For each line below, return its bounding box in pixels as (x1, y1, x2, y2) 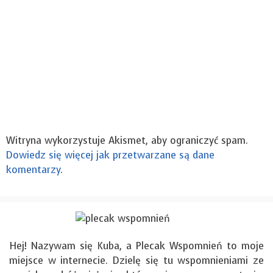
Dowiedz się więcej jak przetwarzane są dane (6, 149, 214, 162)
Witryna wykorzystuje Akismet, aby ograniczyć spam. (6, 134, 248, 147)
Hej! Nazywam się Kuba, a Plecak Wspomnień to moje (9, 239, 264, 253)
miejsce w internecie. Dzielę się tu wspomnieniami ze (9, 254, 264, 268)
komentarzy (6, 163, 60, 177)
